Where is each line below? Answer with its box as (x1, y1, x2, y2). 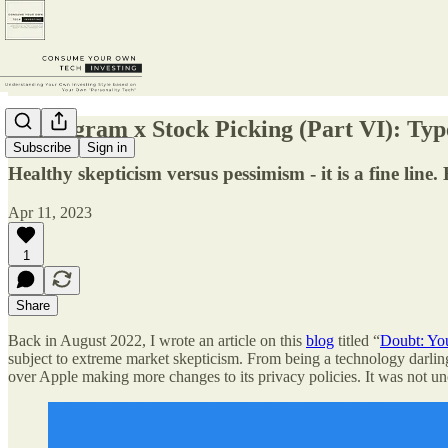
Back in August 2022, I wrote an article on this (8, 331, 306, 349)
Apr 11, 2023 (8, 203, 92, 221)
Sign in (87, 140, 127, 156)
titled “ (334, 331, 380, 349)
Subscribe (13, 140, 71, 156)
